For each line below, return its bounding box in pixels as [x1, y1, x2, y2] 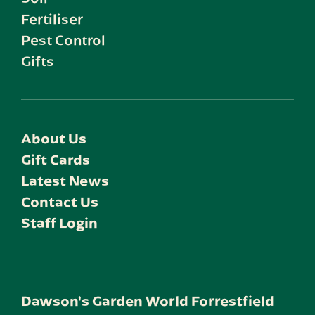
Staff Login [21, 214, 98, 232]
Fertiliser [21, 9, 83, 28]
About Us [21, 129, 86, 148]
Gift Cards [21, 150, 90, 169]
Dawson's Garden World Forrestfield [21, 292, 274, 310]
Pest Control [21, 30, 105, 49]
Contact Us [21, 193, 98, 211]
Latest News [21, 172, 109, 190]
